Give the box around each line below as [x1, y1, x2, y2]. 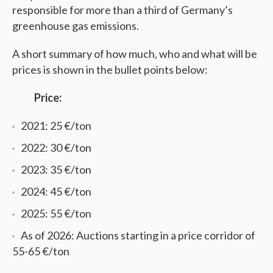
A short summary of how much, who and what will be [12, 46, 257, 60]
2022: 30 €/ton [21, 140, 91, 154]
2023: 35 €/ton [21, 162, 91, 176]
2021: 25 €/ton [21, 118, 91, 132]
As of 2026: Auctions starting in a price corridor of [21, 228, 255, 242]
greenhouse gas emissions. [12, 18, 139, 32]
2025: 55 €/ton [21, 206, 91, 220]
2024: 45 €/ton [21, 184, 91, 198]
